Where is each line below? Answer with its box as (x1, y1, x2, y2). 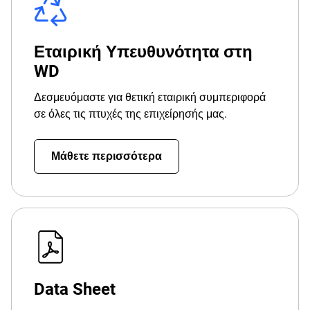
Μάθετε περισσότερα (51, 149, 162, 163)
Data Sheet (34, 280, 116, 299)
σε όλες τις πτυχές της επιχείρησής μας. (34, 107, 227, 120)
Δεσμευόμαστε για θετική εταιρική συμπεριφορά (34, 91, 266, 104)
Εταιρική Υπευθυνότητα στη (34, 42, 253, 62)
